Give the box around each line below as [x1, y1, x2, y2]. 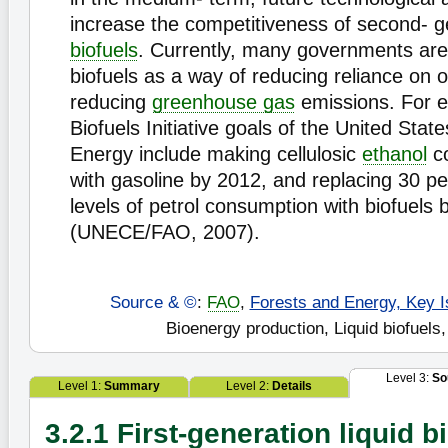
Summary [104, 379, 160, 393]
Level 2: [226, 379, 272, 393]
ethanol [362, 143, 427, 165]
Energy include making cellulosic [70, 143, 362, 165]
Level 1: [58, 379, 104, 393]
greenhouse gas [152, 91, 295, 113]
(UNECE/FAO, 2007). [70, 221, 260, 243]
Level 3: [385, 371, 432, 385]
